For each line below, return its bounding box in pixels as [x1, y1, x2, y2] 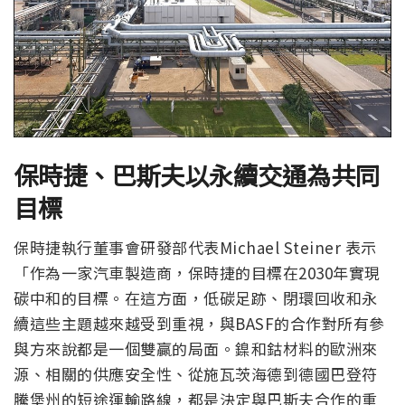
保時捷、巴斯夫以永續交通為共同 [14, 155, 380, 193]
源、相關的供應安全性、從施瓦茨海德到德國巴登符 [14, 363, 378, 386]
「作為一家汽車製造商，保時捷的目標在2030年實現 [14, 261, 381, 285]
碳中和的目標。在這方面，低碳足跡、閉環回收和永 [14, 287, 378, 310]
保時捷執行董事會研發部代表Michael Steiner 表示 [14, 236, 377, 259]
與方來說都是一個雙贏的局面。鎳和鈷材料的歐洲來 [14, 337, 378, 361]
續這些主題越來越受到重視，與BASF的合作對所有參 [14, 312, 385, 335]
